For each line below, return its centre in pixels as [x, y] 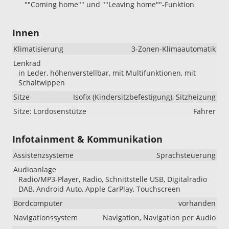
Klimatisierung [38, 49]
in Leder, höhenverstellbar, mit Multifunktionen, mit [107, 73]
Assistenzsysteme [43, 155]
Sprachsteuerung [186, 155]
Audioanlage [35, 169]
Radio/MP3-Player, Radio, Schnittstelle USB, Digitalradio [113, 179]
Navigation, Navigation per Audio [159, 217]
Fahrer [204, 111]
